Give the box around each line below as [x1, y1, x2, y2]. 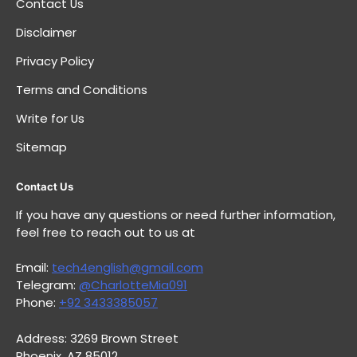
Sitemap [16, 138, 67, 155]
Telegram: [16, 277, 79, 294]
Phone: [16, 294, 59, 312]
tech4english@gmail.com [52, 259, 203, 277]
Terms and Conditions [16, 80, 147, 98]
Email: [16, 259, 52, 277]
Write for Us [16, 109, 84, 127]
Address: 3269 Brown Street [16, 329, 178, 347]
